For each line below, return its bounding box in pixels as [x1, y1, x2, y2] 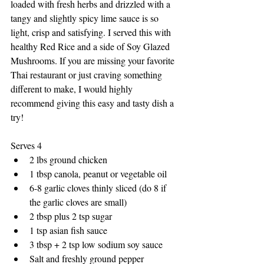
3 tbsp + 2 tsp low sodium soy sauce [29, 238, 163, 251]
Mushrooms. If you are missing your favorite [11, 54, 177, 67]
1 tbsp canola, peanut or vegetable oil [29, 167, 167, 180]
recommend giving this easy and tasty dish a [11, 97, 176, 110]
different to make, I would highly [11, 82, 135, 95]
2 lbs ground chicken [29, 153, 107, 166]
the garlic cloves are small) [29, 196, 127, 209]
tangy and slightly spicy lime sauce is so [11, 12, 161, 25]
